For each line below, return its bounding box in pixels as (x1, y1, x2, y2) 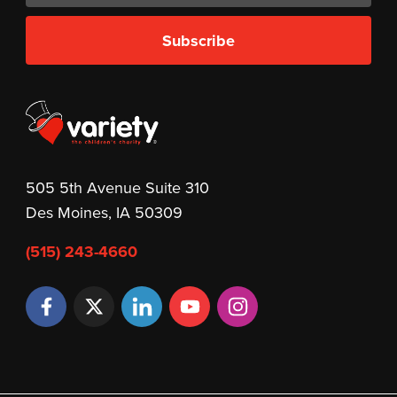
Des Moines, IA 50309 (26, 200, 183, 224)
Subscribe (162, 28, 235, 52)
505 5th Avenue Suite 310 (26, 175, 210, 199)
